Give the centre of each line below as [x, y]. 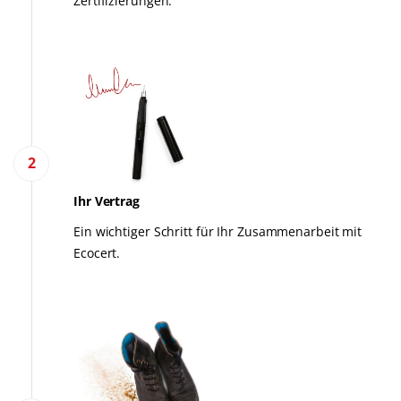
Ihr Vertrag [107, 200]
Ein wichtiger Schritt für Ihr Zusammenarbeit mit [218, 231]
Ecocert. [97, 252]
